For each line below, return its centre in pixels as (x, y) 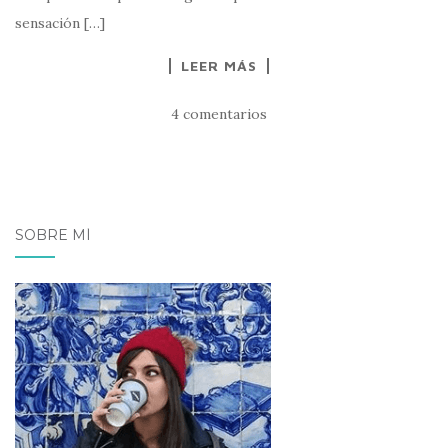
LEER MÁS (219, 66)
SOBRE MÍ (53, 235)
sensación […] (60, 23)
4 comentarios (219, 114)
